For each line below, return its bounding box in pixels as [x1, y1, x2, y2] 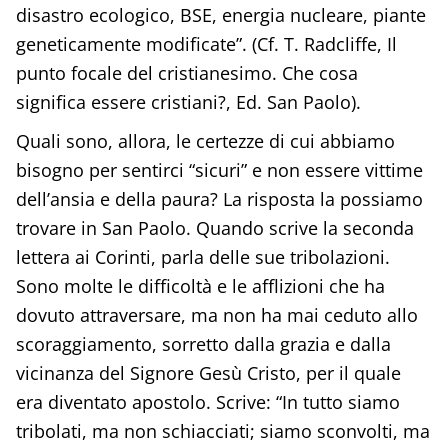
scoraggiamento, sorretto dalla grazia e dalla [15, 332, 391, 357]
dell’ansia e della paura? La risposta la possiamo [15, 187, 423, 212]
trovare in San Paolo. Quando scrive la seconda [15, 216, 414, 241]
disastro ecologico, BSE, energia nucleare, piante [15, 3, 426, 28]
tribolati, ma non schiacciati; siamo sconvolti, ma [15, 419, 430, 444]
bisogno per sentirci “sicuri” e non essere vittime [15, 158, 423, 183]
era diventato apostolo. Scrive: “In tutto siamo [15, 390, 400, 415]
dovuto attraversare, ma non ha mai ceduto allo [15, 303, 418, 328]
